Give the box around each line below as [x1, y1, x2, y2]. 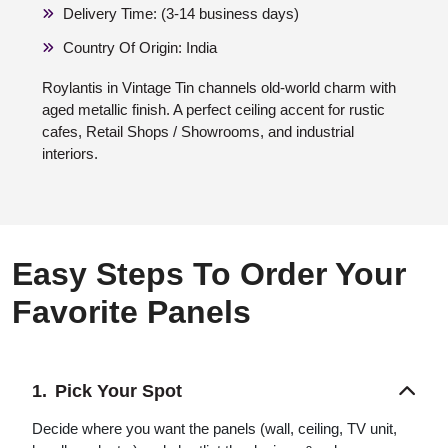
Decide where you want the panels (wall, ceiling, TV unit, [32, 420, 397, 438]
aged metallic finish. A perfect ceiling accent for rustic [42, 101, 385, 119]
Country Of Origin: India [63, 39, 217, 57]
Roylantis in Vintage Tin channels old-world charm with [42, 79, 396, 97]
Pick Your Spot [55, 381, 182, 402]
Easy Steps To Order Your [12, 256, 406, 293]
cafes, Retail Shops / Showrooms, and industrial [42, 123, 354, 141]
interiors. [42, 145, 98, 163]
